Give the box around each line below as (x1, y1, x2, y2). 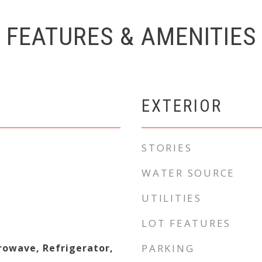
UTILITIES (142, 191, 202, 205)
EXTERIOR (142, 96, 222, 116)
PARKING (142, 242, 195, 255)
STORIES (142, 141, 192, 154)
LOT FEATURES (142, 216, 231, 230)
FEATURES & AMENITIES (6, 22, 256, 51)
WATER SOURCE (142, 166, 235, 180)
